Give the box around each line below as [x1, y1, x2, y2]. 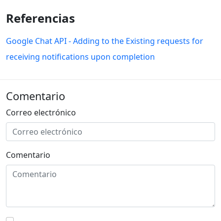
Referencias [6, 10, 75, 27]
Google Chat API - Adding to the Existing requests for [6, 36, 203, 47]
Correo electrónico [6, 107, 76, 118]
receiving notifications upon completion [6, 51, 155, 63]
